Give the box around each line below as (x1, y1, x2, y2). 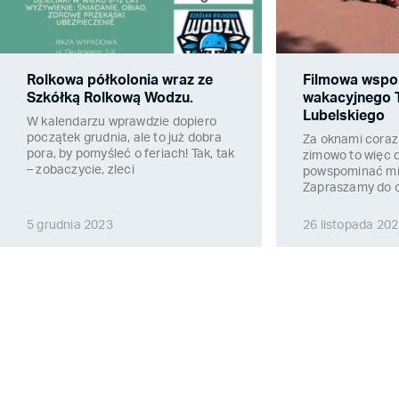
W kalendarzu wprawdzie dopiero (27, 116, 216, 129)
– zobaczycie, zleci (27, 164, 134, 177)
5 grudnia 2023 (27, 219, 113, 232)
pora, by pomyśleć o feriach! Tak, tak (27, 148, 235, 161)
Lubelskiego (303, 109, 385, 124)
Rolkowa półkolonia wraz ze (27, 73, 213, 88)
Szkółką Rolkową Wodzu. (27, 91, 193, 106)
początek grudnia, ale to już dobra (27, 132, 222, 145)
